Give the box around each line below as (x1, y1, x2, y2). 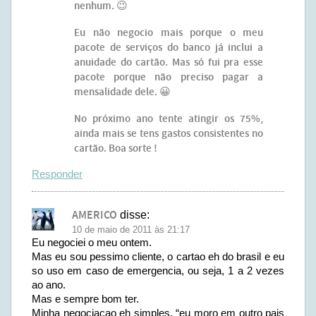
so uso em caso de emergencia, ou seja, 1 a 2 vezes (32, 265, 284, 276)
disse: (120, 209, 150, 221)
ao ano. (32, 279, 66, 291)
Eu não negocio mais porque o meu (74, 26, 263, 40)
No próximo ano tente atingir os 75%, (74, 112, 263, 126)
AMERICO (72, 208, 117, 223)
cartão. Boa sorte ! (74, 142, 157, 156)
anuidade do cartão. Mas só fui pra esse (74, 56, 263, 70)
